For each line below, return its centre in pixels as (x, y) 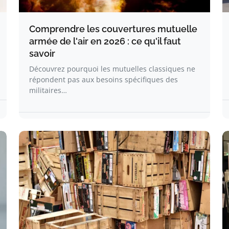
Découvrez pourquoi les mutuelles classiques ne (112, 69)
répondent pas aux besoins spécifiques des (104, 79)
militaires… (48, 90)
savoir (42, 53)
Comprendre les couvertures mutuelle (113, 29)
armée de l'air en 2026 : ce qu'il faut (105, 41)
